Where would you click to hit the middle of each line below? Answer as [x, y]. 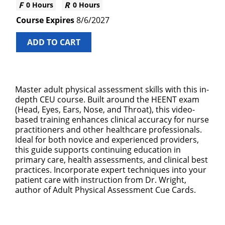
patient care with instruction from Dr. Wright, [101, 180]
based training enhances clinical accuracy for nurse [112, 120]
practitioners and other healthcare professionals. [108, 130]
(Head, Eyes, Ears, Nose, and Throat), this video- [105, 109]
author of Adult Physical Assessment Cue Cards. [105, 190]
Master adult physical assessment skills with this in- [112, 89]
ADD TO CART [54, 42]
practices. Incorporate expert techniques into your [111, 170]
